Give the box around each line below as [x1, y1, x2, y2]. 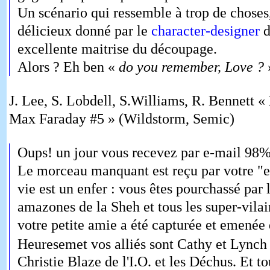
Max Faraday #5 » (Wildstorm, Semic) [8, 110, 234, 127]
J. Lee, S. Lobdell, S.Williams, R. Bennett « [8, 92, 269, 108]
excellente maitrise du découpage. [17, 40, 217, 57]
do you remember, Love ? [118, 58, 264, 75]
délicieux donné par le [17, 22, 151, 39]
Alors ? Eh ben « [17, 58, 119, 75]
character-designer [151, 22, 260, 39]
